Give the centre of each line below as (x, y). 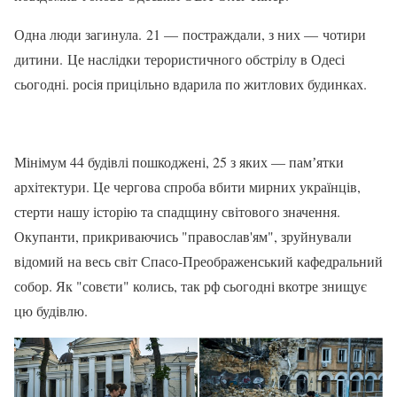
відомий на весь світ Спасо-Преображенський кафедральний (198, 261)
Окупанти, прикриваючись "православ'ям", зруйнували (183, 236)
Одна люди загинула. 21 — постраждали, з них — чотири (190, 34)
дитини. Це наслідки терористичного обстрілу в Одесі (179, 58)
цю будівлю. (53, 310)
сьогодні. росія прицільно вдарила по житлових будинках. (193, 83)
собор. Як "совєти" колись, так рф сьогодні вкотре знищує (191, 285)
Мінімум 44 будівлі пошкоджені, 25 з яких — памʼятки (179, 161)
